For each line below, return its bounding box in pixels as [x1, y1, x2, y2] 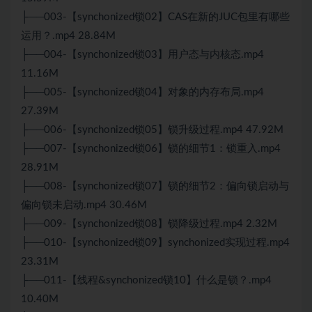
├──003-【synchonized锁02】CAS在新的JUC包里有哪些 [21, 12, 290, 23]
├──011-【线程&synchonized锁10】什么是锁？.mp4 [21, 275, 272, 286]
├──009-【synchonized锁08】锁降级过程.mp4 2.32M [21, 219, 277, 230]
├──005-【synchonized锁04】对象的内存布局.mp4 [21, 87, 264, 98]
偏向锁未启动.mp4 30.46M [21, 200, 147, 211]
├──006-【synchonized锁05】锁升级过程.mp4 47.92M [21, 125, 283, 136]
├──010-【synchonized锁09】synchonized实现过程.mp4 [21, 237, 290, 249]
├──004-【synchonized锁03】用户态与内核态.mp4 [21, 49, 264, 61]
